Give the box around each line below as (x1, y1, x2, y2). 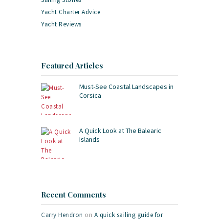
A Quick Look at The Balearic (79, 126, 161, 135)
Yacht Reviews (41, 20, 82, 28)
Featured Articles (41, 60, 103, 70)
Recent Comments (41, 189, 106, 199)
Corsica (79, 90, 101, 100)
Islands (79, 134, 100, 144)
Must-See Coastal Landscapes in (79, 82, 174, 91)
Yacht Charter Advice (41, 7, 100, 16)
